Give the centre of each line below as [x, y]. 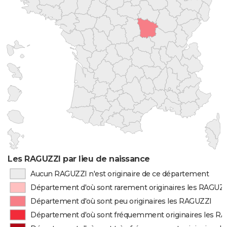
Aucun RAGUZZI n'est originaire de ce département [120, 174]
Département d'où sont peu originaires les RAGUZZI [121, 201]
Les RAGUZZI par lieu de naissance [79, 159]
